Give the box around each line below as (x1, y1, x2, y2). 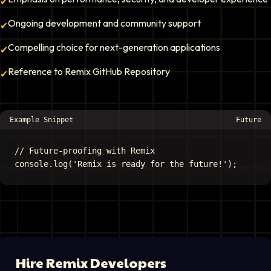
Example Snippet (10, 116, 73, 124)
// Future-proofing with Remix (15, 146, 155, 155)
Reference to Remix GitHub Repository (8, 65, 170, 77)
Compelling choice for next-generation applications (8, 41, 220, 53)
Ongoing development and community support (8, 17, 201, 29)
